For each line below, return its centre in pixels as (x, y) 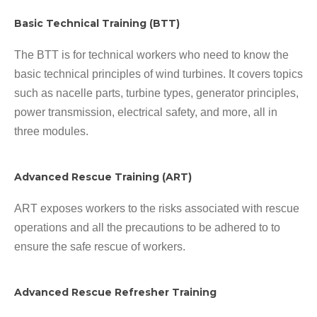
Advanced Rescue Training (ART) (103, 177)
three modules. (51, 131)
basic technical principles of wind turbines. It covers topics (158, 74)
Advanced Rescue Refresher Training (115, 292)
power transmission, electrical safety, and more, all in (146, 112)
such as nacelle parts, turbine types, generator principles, (156, 93)
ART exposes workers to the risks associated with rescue (157, 208)
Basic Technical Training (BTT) (97, 23)
